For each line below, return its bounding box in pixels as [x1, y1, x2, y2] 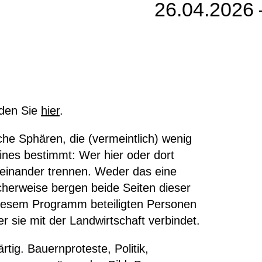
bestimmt [20, 149, 72, 161]
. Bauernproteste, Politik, [20, 242, 149, 255]
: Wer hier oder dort [72, 149, 174, 161]
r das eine [125, 165, 177, 178]
